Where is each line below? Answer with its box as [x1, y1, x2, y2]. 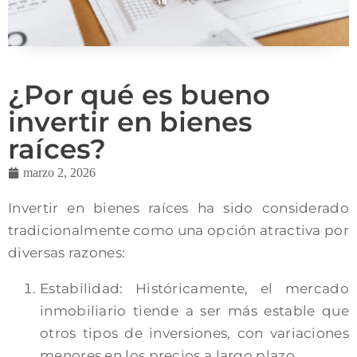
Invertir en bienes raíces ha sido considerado [8, 199, 349, 216]
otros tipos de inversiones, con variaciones [40, 324, 349, 341]
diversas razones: [8, 244, 126, 261]
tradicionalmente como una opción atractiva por [8, 222, 349, 238]
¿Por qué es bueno [8, 77, 271, 112]
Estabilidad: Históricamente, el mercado [40, 280, 349, 296]
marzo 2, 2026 [23, 165, 96, 179]
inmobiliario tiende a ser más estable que [40, 302, 349, 319]
